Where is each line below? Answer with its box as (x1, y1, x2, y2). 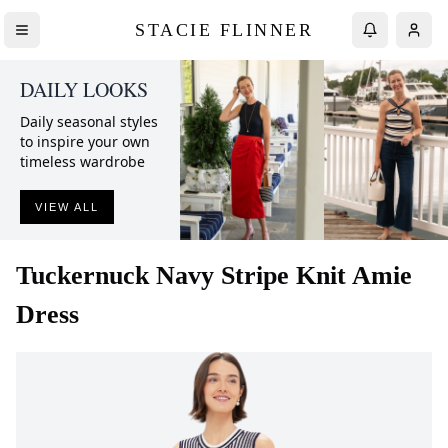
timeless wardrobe (20, 152, 145, 171)
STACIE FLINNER (135, 19, 313, 40)
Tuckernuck (16, 261, 149, 290)
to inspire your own (20, 132, 150, 151)
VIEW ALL (35, 201, 99, 213)
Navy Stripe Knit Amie (156, 261, 412, 290)
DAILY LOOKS (20, 76, 148, 103)
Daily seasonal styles (20, 112, 158, 131)
